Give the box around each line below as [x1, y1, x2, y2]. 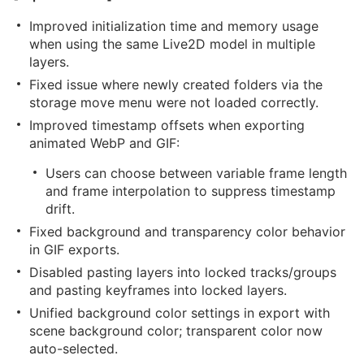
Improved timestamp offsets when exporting [29, 117, 305, 133]
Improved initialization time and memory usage [29, 18, 318, 34]
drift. [45, 201, 75, 217]
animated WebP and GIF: [29, 135, 180, 151]
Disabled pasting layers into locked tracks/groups [29, 264, 336, 280]
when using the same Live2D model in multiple [29, 36, 315, 52]
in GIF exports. [29, 241, 119, 258]
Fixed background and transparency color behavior [29, 223, 345, 240]
